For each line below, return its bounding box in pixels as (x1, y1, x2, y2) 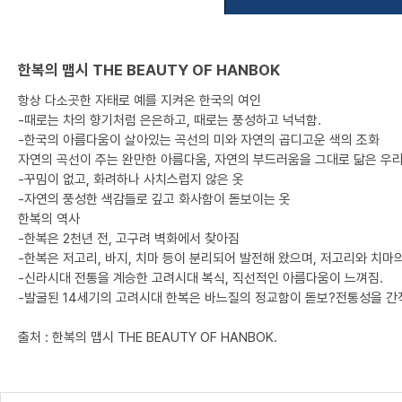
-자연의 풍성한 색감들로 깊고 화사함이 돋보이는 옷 (18, 191, 291, 207)
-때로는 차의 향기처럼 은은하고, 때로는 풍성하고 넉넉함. (18, 112, 321, 128)
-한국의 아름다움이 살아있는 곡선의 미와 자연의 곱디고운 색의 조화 (18, 132, 380, 148)
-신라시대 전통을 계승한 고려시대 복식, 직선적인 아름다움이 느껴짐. (18, 270, 383, 286)
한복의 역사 (18, 211, 80, 227)
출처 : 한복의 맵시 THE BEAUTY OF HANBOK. (18, 329, 277, 345)
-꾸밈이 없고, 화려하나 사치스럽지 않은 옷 (18, 171, 244, 188)
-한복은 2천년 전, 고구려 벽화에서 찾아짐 (18, 231, 240, 247)
